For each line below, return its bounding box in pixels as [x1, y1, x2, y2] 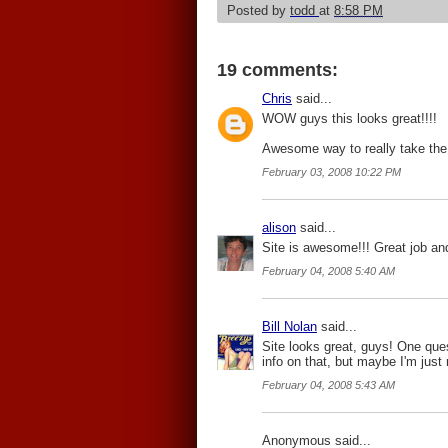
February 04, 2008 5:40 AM [262, 265, 395, 277]
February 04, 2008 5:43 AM [262, 379, 395, 391]
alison [262, 220, 296, 235]
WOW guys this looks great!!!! [262, 111, 437, 126]
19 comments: [217, 60, 338, 80]
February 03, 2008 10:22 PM [262, 166, 401, 178]
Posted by [227, 3, 290, 18]
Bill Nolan [262, 319, 317, 334]
